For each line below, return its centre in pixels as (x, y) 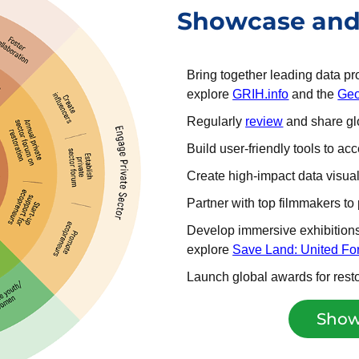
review (264, 121)
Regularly (216, 121)
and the (313, 94)
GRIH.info (261, 94)
